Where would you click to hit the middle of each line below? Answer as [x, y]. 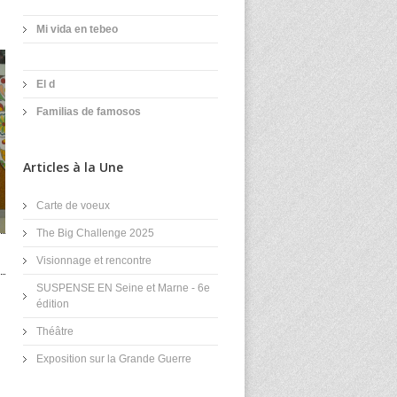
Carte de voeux [73, 206]
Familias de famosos [89, 112]
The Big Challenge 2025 [95, 233]
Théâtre [55, 331]
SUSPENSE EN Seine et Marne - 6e [123, 288]
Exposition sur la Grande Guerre [114, 359]
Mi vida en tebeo [77, 29]
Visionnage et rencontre [94, 261]
